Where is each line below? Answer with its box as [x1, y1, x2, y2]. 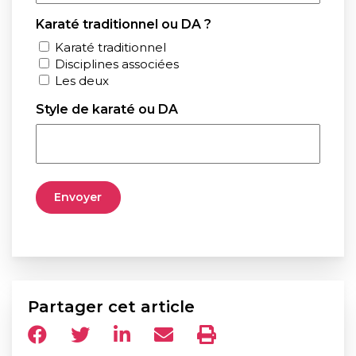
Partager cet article [28, 296, 195, 316]
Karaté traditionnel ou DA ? [36, 17, 211, 33]
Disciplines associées [55, 56, 179, 72]
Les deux [55, 72, 109, 88]
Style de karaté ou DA [36, 101, 178, 117]
